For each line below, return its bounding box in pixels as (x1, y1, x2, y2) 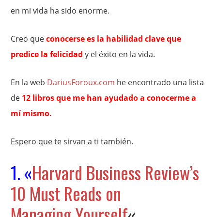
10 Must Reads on (11, 180, 122, 206)
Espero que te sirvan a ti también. (11, 136, 134, 147)
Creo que (11, 33, 46, 44)
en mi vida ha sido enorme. (11, 5, 110, 16)
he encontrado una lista (115, 77, 204, 88)
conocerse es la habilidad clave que (46, 33, 182, 44)
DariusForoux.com (47, 77, 115, 88)
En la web (11, 77, 47, 88)
